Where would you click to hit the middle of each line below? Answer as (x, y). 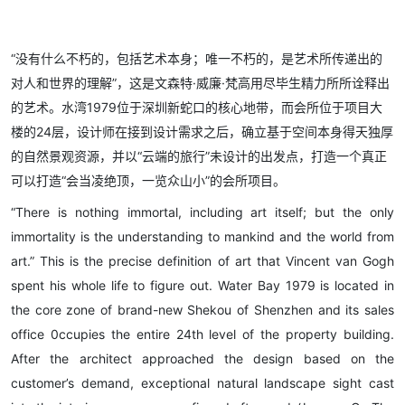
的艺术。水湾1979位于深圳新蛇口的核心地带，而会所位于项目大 (197, 108)
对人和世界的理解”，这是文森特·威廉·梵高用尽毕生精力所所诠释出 (200, 83)
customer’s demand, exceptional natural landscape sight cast (202, 383)
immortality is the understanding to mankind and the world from (202, 237)
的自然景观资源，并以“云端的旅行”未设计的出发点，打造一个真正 (199, 156)
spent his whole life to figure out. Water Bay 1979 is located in (202, 286)
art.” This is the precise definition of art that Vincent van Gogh (202, 261)
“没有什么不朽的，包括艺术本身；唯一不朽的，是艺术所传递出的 (197, 59)
